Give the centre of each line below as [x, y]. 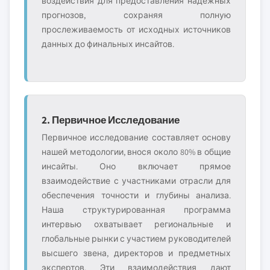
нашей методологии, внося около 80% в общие [136, 152]
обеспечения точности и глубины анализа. [136, 195]
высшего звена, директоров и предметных [136, 253]
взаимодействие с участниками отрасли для [136, 181]
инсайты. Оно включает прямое [136, 166]
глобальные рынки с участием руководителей [136, 239]
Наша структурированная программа [136, 210]
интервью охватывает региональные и [136, 224]
